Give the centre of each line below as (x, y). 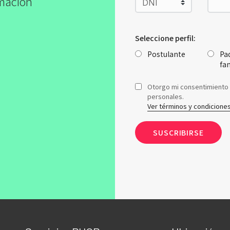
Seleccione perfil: (165, 38)
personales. (166, 96)
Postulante (166, 54)
